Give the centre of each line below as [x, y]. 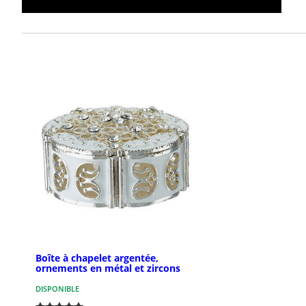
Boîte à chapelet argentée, [97, 258]
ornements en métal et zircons [108, 268]
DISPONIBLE [57, 289]
